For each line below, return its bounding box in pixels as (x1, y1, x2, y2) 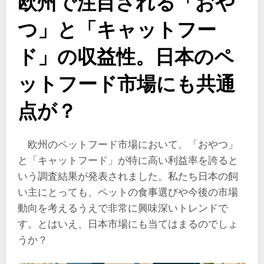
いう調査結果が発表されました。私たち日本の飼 (18, 171, 238, 183)
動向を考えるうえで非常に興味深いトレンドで (18, 203, 228, 214)
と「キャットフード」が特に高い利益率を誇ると (18, 155, 238, 167)
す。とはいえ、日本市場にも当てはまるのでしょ (18, 219, 238, 230)
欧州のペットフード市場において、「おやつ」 (28, 139, 239, 151)
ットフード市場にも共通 (18, 73, 235, 95)
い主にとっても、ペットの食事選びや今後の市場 (18, 187, 238, 199)
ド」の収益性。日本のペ (18, 46, 234, 68)
